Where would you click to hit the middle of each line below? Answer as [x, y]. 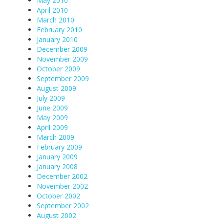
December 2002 [62, 176]
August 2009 [56, 88]
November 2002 [62, 186]
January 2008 [57, 166]
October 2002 [58, 196]
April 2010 [52, 10]
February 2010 [59, 30]
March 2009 [55, 137]
